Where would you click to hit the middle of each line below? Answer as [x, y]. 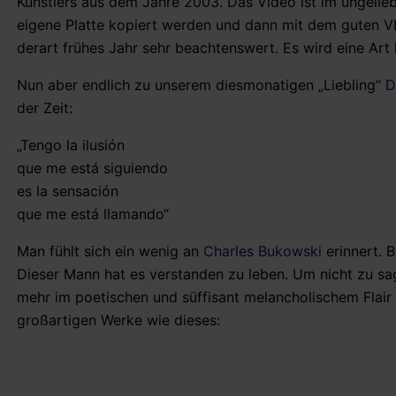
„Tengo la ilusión [71, 145]
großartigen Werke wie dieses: [118, 320]
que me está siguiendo [92, 168]
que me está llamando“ [93, 214]
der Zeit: [45, 108]
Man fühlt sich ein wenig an [110, 251]
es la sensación [68, 191]
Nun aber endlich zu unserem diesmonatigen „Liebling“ [201, 85]
